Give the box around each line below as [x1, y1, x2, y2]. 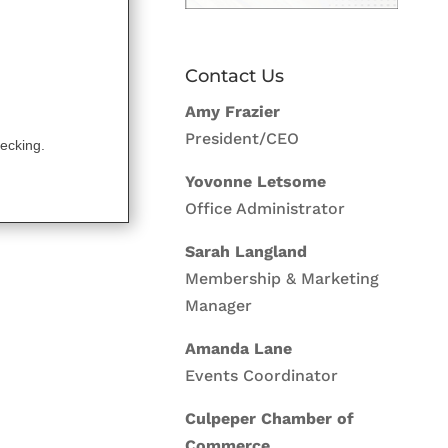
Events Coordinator [185, 365, 339, 385]
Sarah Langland [185, 241, 308, 261]
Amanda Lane [185, 338, 293, 358]
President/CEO [185, 128, 300, 148]
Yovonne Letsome [185, 171, 327, 191]
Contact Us [185, 64, 285, 87]
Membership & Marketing [185, 268, 380, 288]
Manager [185, 295, 253, 315]
